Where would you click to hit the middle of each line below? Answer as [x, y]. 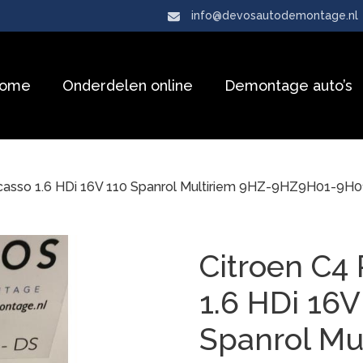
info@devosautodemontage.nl [275, 15]
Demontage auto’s [288, 85]
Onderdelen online [128, 85]
